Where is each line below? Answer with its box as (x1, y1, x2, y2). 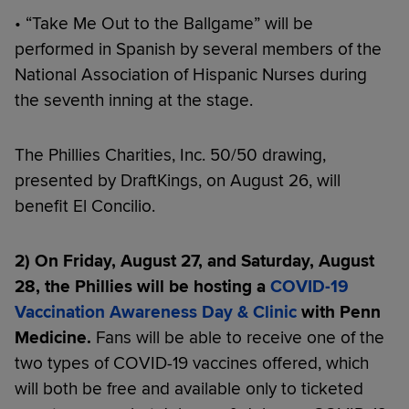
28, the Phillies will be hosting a (15, 276, 270, 298)
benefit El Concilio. (15, 195, 155, 217)
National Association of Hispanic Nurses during (15, 64, 367, 86)
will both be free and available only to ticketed (15, 378, 363, 400)
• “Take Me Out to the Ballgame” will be (15, 13, 313, 35)
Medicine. (15, 327, 91, 349)
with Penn (297, 301, 381, 323)
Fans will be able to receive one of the (91, 327, 384, 349)
